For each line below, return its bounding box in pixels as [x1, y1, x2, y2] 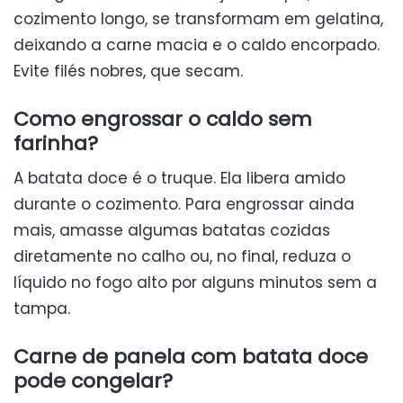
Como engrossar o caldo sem [13, 105, 312, 134]
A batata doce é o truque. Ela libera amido [13, 167, 345, 190]
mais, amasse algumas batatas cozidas [13, 219, 330, 242]
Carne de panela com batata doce [13, 343, 368, 372]
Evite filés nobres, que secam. [13, 60, 243, 83]
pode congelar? [13, 367, 173, 396]
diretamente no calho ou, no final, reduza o [13, 246, 351, 268]
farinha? [13, 130, 98, 158]
